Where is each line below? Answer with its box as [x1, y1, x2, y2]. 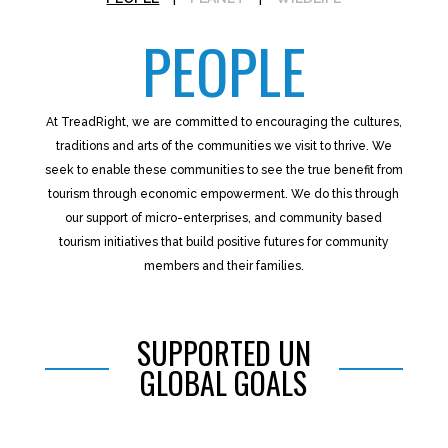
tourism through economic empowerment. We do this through [48, 187, 400, 201]
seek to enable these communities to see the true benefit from [44, 163, 403, 177]
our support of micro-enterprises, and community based [65, 211, 383, 225]
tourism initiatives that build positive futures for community [58, 235, 389, 249]
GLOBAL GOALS [140, 360, 308, 405]
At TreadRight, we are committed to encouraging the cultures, [45, 115, 402, 129]
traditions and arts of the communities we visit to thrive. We [55, 139, 392, 153]
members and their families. [143, 259, 304, 273]
